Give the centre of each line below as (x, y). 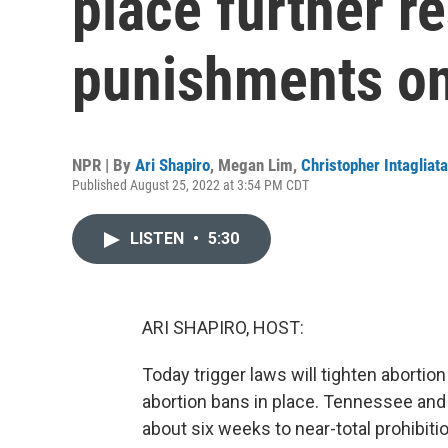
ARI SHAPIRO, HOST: (223, 327)
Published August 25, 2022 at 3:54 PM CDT (190, 185)
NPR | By (103, 165)
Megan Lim (255, 165)
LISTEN (159, 238)
